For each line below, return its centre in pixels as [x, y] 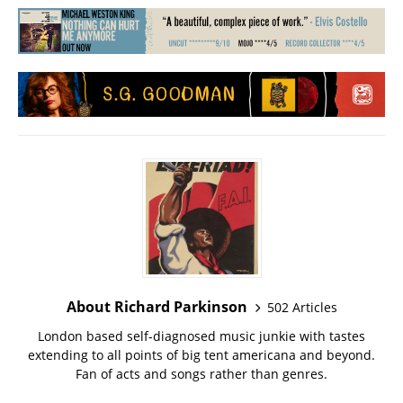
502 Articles [302, 307]
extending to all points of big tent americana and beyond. [201, 355]
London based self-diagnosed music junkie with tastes [201, 336]
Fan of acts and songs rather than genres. [201, 374]
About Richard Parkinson [157, 307]
